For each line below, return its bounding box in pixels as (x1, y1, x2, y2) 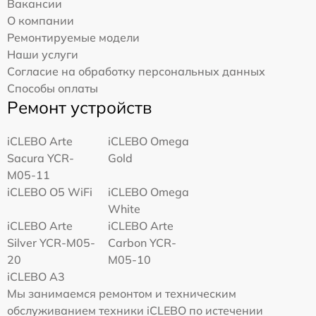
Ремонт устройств (7, 96, 152, 118)
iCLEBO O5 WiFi (7, 184, 92, 199)
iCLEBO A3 (7, 269, 65, 284)
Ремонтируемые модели (7, 30, 140, 44)
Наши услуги (7, 47, 78, 61)
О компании (7, 13, 74, 28)
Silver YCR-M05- (7, 235, 95, 250)
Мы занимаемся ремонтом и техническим (7, 286, 236, 300)
